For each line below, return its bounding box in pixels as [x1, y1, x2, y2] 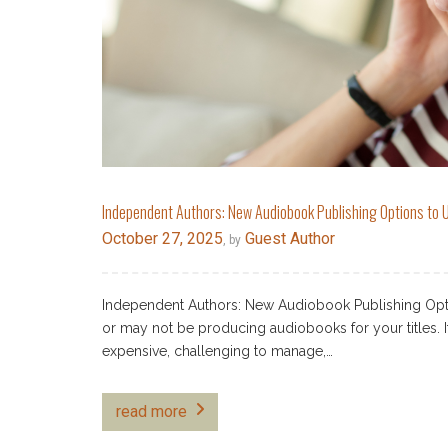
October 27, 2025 [102, 229, 223, 249]
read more [116, 402, 187, 422]
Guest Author [241, 229, 335, 249]
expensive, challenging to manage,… [102, 343, 333, 360]
